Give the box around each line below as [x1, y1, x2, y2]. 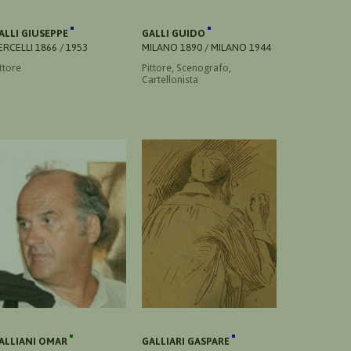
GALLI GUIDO [142, 27, 208, 39]
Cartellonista [142, 73, 198, 85]
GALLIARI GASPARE [142, 335, 232, 347]
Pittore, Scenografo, [142, 61, 231, 74]
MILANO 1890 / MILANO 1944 [142, 41, 271, 53]
